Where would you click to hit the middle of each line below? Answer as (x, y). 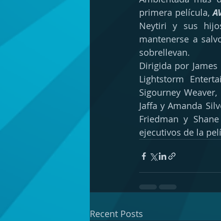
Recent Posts (116, 214)
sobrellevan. (166, 52)
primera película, (176, 12)
